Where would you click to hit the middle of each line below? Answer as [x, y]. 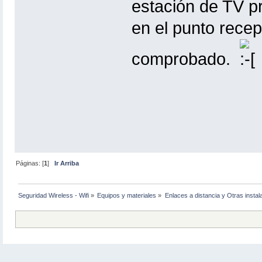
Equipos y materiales [127, 196]
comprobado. [185, 59]
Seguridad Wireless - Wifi [54, 196]
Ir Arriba [67, 163]
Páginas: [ [30, 163]
